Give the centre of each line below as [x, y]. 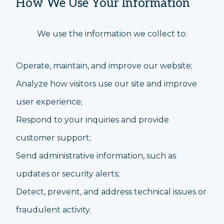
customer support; [53, 138]
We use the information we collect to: [112, 34]
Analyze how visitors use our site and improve [106, 84]
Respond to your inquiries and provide [92, 120]
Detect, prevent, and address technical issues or [111, 192]
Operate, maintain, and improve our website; [104, 66]
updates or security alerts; [68, 174]
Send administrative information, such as [96, 156]
